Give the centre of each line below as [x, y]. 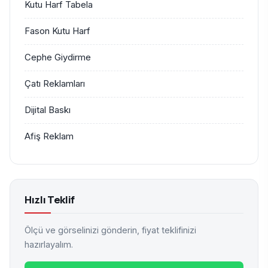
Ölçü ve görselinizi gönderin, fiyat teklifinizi [110, 230]
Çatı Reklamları [55, 84]
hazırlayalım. [49, 245]
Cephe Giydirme [58, 58]
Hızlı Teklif [50, 200]
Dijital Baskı [48, 110]
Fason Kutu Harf [57, 31]
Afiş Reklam [49, 137]
